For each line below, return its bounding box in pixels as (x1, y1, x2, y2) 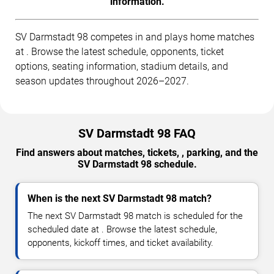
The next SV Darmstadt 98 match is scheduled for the (28, 210, 243, 222)
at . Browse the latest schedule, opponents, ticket (15, 46, 224, 58)
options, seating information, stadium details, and (15, 61, 228, 73)
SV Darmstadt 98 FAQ (78, 126, 196, 141)
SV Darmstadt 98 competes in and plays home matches (15, 31, 254, 43)
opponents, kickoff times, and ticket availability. (28, 237, 213, 249)
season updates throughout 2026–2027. (15, 75, 189, 87)
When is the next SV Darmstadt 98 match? (28, 193, 212, 205)
